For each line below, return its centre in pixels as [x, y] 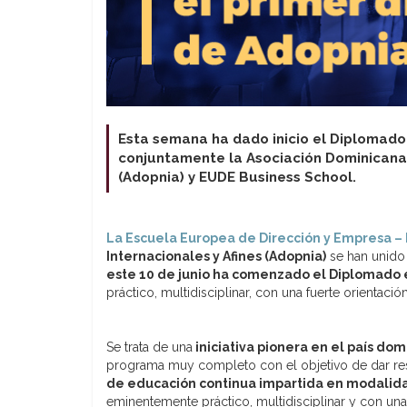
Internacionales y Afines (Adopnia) [216, 256]
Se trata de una [149, 347]
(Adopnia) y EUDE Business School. [237, 177]
